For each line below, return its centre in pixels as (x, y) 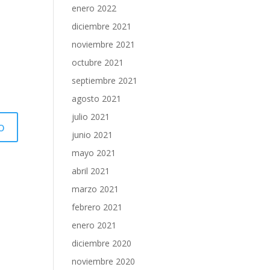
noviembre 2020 (104, 261)
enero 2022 (94, 8)
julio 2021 (91, 116)
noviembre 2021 (104, 44)
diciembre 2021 (102, 26)
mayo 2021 (94, 152)
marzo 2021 (96, 189)
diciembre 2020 (102, 243)
